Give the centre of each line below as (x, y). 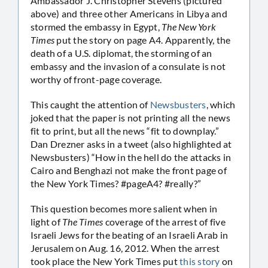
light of (47, 221)
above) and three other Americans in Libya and (129, 13)
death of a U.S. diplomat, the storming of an (121, 53)
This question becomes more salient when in (124, 208)
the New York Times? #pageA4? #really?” (116, 183)
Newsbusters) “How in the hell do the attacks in (131, 157)
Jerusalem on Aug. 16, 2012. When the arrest (125, 248)
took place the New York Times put (105, 261)
